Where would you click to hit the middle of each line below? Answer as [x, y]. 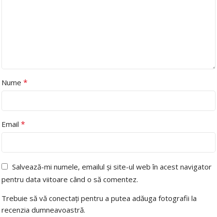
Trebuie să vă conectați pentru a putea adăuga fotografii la [99, 198]
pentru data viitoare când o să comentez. [70, 179]
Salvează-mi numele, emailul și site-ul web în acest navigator [112, 166]
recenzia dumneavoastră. [43, 209]
